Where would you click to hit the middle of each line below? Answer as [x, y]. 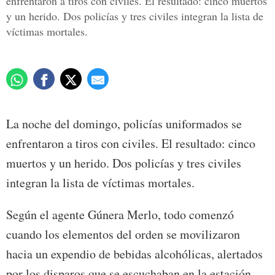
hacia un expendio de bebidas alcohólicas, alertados [134, 254]
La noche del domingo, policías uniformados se [124, 124]
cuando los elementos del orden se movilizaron [123, 234]
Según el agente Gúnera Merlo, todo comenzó [120, 215]
